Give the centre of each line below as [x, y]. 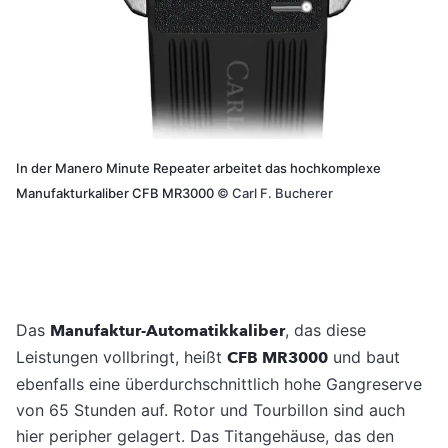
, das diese [325, 330]
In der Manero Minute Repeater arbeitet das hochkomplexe [198, 168]
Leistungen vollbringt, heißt [121, 357]
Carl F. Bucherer [281, 193]
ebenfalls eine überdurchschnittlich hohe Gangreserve [219, 384]
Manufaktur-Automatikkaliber [167, 331]
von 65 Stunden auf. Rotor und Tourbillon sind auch [210, 410]
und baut [364, 357]
